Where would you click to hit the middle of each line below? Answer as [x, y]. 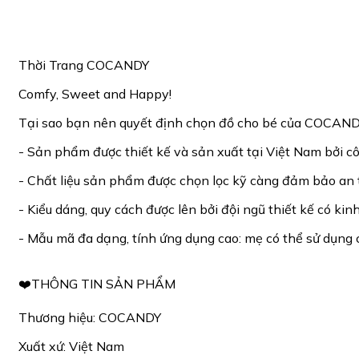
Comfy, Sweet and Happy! [95, 94]
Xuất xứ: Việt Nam [71, 347]
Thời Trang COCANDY [84, 65]
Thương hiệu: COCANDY [90, 318]
